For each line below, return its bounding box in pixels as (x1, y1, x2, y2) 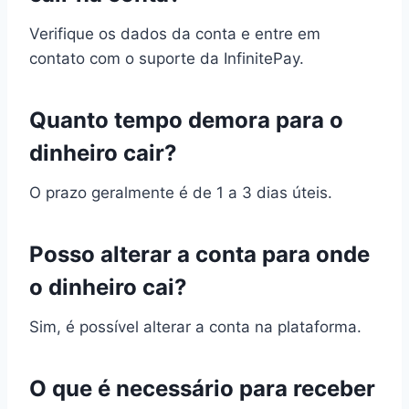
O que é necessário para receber (29, 374, 375, 402)
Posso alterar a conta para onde (29, 240, 370, 267)
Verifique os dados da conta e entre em (29, 24, 320, 43)
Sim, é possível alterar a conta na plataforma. (29, 317, 362, 336)
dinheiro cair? (29, 139, 177, 166)
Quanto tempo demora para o (29, 106, 343, 133)
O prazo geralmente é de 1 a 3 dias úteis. (29, 183, 332, 202)
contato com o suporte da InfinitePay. (29, 48, 304, 68)
